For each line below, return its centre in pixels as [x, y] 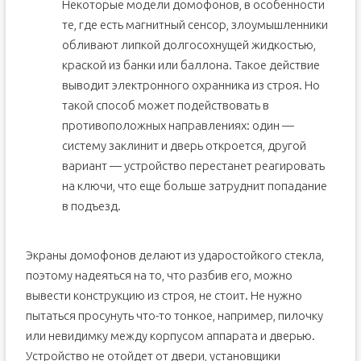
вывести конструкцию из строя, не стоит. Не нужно [164, 295]
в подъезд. [91, 206]
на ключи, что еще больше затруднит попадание [194, 186]
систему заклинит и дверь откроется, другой [184, 145]
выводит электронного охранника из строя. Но [191, 85]
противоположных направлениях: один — [178, 125]
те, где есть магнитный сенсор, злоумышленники [195, 25]
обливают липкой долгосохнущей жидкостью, [189, 45]
